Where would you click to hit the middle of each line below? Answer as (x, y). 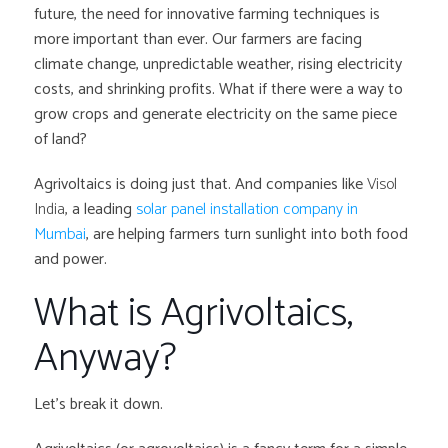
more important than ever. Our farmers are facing (198, 40)
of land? (61, 140)
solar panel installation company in (247, 210)
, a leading (101, 210)
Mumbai (60, 235)
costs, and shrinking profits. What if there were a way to (219, 90)
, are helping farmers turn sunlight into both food (247, 235)
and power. (73, 260)
